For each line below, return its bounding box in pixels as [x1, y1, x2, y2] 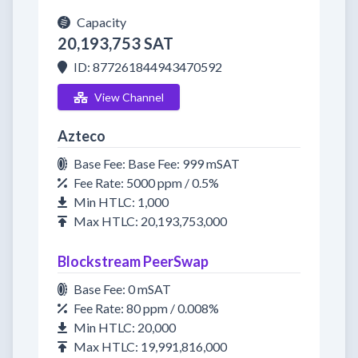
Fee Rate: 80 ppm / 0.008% [74, 300, 219, 316]
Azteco [58, 127, 105, 145]
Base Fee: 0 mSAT [74, 281, 171, 296]
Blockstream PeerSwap [58, 253, 209, 270]
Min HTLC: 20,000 [74, 320, 176, 335]
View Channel [93, 90, 164, 104]
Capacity [77, 14, 126, 30]
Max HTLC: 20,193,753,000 [74, 213, 227, 229]
